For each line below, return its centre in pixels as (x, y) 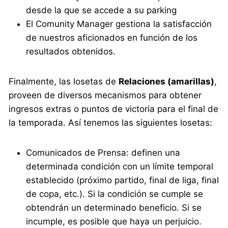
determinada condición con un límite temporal (120, 166)
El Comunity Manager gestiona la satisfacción (119, 24)
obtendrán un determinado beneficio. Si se (114, 207)
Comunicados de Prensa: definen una (103, 152)
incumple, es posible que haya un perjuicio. (114, 221)
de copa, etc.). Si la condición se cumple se (115, 194)
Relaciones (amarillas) (167, 81)
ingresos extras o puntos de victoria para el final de (114, 109)
